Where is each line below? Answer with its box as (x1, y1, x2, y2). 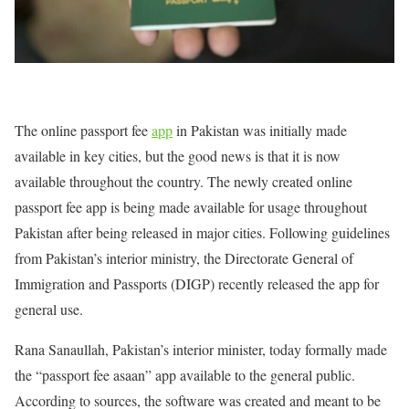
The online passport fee (15, 121, 152, 141)
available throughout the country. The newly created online (15, 172, 352, 192)
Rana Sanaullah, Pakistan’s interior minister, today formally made (15, 340, 387, 360)
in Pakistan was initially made (173, 121, 347, 141)
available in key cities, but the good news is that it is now (15, 146, 341, 166)
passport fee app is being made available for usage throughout (15, 197, 367, 217)
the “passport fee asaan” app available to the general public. (15, 365, 355, 385)
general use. (15, 299, 83, 320)
